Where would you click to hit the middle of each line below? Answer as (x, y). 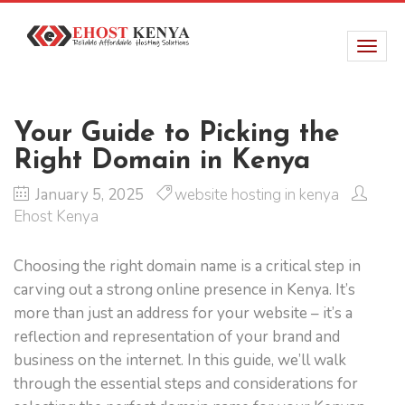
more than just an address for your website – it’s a (183, 313)
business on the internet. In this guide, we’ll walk (180, 360)
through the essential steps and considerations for (186, 384)
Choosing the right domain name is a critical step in (187, 266)
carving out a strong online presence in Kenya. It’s (184, 290)
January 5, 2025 (89, 195)
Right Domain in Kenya (162, 161)
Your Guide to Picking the (177, 134)
